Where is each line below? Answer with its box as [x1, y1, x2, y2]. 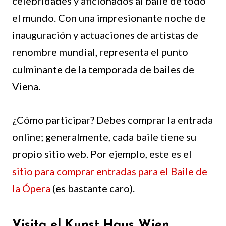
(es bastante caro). [50, 182, 135, 195]
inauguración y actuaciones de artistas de [12, 29, 198, 41]
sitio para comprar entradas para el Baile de [12, 165, 207, 178]
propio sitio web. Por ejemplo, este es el [12, 148, 192, 160]
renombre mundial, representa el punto [12, 46, 188, 59]
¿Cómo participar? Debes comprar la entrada [12, 114, 213, 126]
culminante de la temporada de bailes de [12, 63, 194, 76]
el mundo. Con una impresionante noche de [12, 12, 206, 24]
